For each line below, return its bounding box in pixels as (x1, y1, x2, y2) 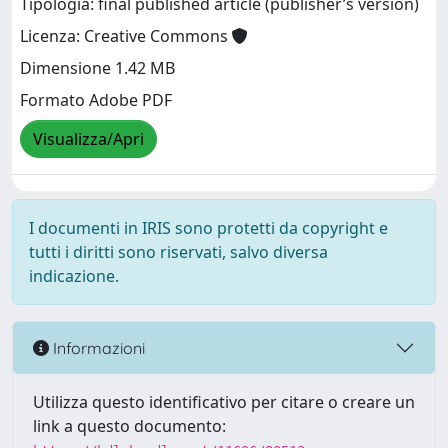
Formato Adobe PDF (20, 89, 172, 112)
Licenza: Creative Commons (20, 25, 232, 48)
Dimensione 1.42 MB (20, 57, 175, 80)
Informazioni (49, 337, 145, 358)
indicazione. (29, 265, 119, 287)
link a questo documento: (33, 415, 226, 437)
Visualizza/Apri (33, 128, 144, 151)
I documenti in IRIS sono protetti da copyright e (29, 217, 388, 239)
